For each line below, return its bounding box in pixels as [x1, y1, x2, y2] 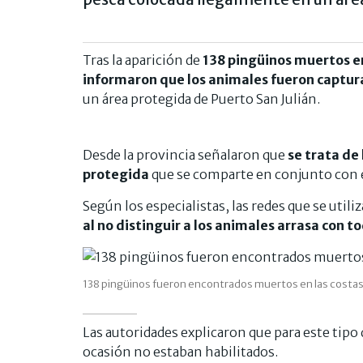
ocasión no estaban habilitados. [83, 343, 278, 360]
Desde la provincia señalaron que [83, 146, 285, 163]
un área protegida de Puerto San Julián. [83, 90, 320, 107]
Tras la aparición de [83, 51, 200, 68]
